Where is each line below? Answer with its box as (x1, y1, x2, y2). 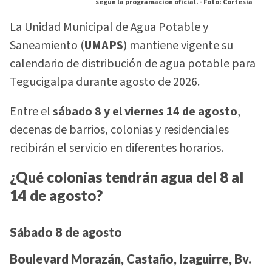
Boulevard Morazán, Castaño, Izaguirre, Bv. (10, 251, 251, 267)
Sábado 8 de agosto (10, 225, 122, 240)
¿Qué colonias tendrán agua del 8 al (10, 168, 243, 186)
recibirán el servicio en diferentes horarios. (10, 139, 223, 157)
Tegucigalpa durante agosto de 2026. (10, 73, 200, 91)
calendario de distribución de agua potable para (10, 55, 256, 73)
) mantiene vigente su (123, 37, 233, 55)
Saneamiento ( (10, 37, 84, 55)
